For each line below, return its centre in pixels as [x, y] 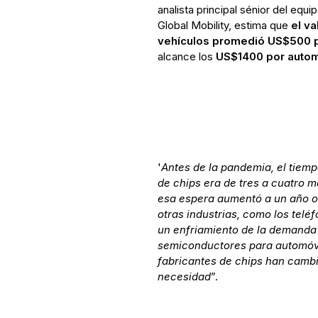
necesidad [184, 277]
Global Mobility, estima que [224, 26]
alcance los [186, 57]
